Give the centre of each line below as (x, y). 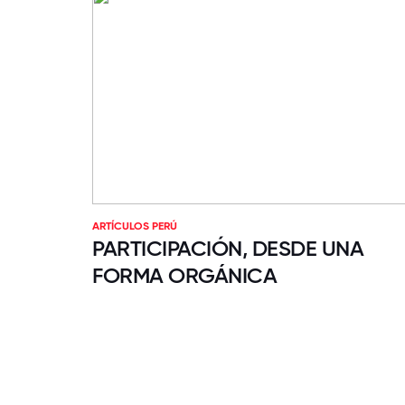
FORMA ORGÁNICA (185, 276)
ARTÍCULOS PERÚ (135, 226)
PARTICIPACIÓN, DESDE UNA (228, 249)
